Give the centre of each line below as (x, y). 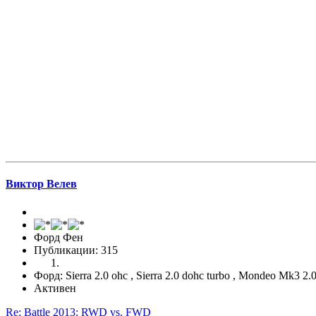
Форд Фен (59, 237)
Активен (55, 288)
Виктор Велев (41, 184)
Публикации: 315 (76, 250)
